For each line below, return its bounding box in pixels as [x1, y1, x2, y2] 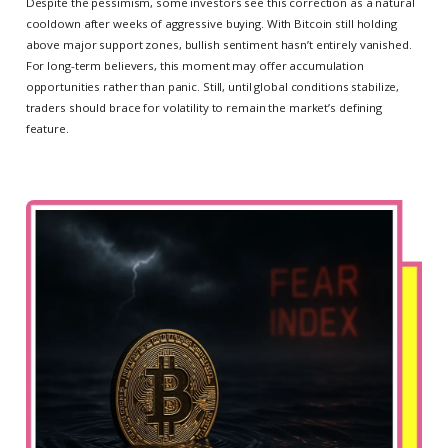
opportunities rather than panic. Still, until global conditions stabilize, [25, 78, 400, 94]
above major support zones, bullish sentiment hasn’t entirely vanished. [25, 36, 412, 52]
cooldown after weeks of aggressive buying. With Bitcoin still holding [25, 15, 397, 31]
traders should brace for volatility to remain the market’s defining [25, 99, 382, 115]
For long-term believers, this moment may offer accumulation [25, 57, 364, 73]
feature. [25, 120, 69, 136]
